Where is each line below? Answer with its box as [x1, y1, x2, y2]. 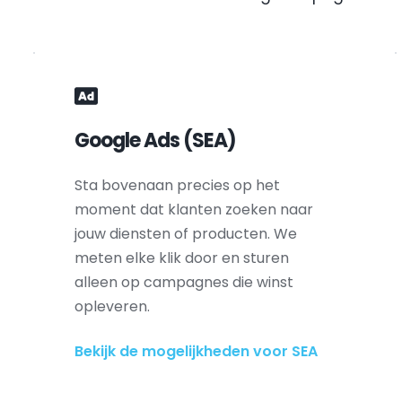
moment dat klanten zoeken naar [74, 199, 313, 220]
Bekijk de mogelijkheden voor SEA [74, 341, 318, 362]
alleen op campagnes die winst [74, 272, 293, 293]
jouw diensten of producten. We [74, 223, 297, 244]
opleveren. [74, 296, 150, 317]
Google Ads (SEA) [74, 127, 236, 154]
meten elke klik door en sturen [74, 248, 289, 268]
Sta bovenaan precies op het [74, 175, 280, 196]
